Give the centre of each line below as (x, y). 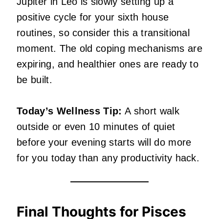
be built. (34, 79)
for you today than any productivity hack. (108, 158)
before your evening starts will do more (104, 142)
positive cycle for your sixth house (93, 17)
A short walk (151, 111)
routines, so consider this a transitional (103, 33)
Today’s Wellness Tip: (69, 111)
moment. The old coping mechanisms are (109, 48)
